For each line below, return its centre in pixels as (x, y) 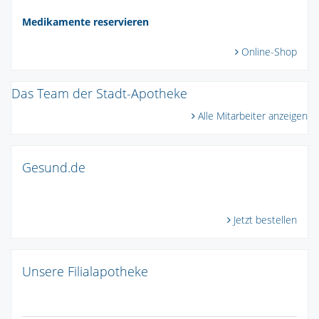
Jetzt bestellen (265, 219)
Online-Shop (269, 52)
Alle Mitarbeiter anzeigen (253, 115)
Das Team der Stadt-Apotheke (99, 93)
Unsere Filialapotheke (85, 271)
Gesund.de (54, 167)
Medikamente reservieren (85, 22)
